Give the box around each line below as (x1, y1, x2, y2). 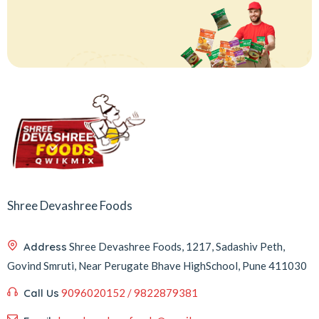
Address (23, 239, 67, 253)
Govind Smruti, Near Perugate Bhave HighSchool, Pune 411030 (7, 258, 307, 272)
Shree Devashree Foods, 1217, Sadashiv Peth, (69, 239, 285, 253)
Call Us (23, 286, 59, 300)
